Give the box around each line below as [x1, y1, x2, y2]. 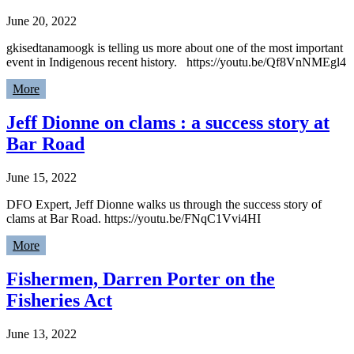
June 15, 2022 [6, 171, 77, 185]
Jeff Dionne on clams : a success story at [6, 112, 330, 134]
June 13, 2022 [6, 327, 77, 341]
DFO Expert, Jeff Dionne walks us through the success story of [6, 198, 322, 212]
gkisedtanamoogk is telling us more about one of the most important [6, 41, 343, 55]
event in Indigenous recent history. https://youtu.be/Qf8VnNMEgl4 [6, 55, 346, 70]
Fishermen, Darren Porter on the [6, 269, 275, 290]
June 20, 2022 [6, 14, 77, 28]
